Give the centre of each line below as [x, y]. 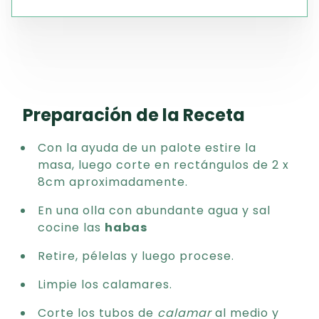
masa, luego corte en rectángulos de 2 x [163, 165]
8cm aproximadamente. [113, 182]
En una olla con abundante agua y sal [154, 210]
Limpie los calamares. [105, 284]
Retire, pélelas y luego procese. [136, 256]
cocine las [71, 228]
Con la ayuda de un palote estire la [147, 148]
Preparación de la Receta [134, 115]
